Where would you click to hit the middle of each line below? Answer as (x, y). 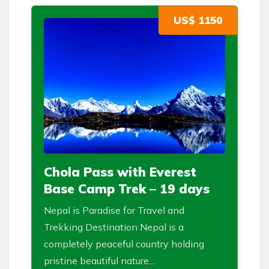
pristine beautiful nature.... (100, 261)
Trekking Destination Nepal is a (114, 227)
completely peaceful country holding (124, 244)
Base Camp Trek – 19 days (127, 189)
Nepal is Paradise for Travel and (114, 210)
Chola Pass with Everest (120, 172)
